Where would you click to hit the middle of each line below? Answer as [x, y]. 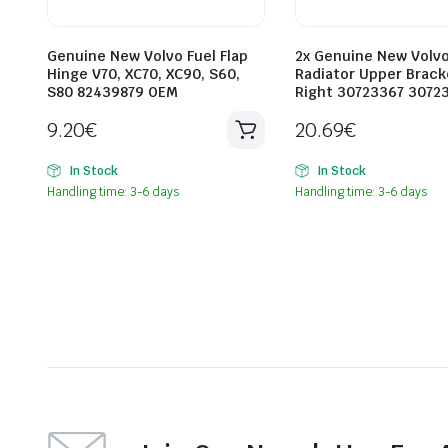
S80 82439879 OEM [112, 91]
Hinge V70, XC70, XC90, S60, [143, 73]
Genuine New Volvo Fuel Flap [147, 55]
